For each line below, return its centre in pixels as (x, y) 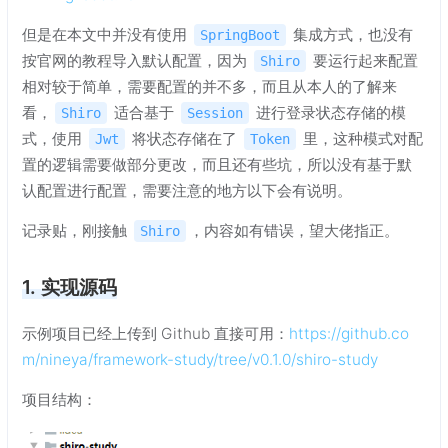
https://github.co (349, 334)
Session (215, 113)
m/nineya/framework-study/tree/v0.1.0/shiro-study (200, 360)
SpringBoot (240, 35)
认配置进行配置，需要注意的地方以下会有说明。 (187, 191)
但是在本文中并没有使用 (106, 35)
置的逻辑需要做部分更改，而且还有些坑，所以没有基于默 (217, 165)
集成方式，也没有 (351, 35)
